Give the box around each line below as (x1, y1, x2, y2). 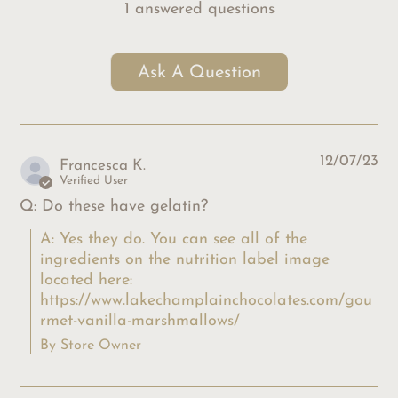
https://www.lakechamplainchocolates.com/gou (40, 292, 373, 310)
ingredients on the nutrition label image (40, 251, 330, 269)
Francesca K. (60, 158, 147, 174)
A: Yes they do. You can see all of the (40, 231, 308, 249)
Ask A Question (138, 64, 261, 83)
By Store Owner (40, 338, 142, 354)
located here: (40, 272, 133, 290)
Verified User (60, 175, 129, 187)
